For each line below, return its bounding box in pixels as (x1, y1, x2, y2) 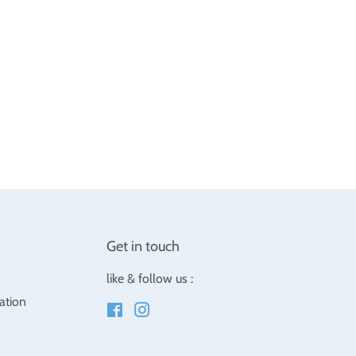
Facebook (123, 304, 175, 319)
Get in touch (106, 238, 180, 256)
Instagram (150, 304, 205, 319)
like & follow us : (106, 271, 194, 287)
